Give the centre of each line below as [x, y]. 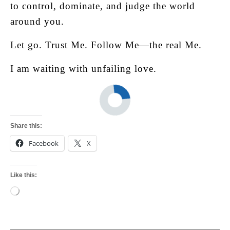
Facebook [44, 143]
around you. [37, 21]
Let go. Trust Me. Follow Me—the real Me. [106, 45]
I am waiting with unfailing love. [83, 68]
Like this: [24, 175]
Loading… [34, 189]
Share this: [26, 126]
